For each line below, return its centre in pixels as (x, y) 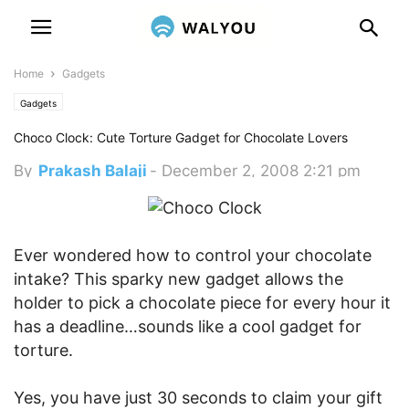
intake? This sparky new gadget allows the (178, 279)
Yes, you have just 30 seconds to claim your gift (198, 398)
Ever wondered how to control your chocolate (193, 255)
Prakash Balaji (93, 171)
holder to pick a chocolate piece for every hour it (202, 303)
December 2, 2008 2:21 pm (261, 171)
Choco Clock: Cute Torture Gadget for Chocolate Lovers (181, 137)
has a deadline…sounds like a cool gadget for (188, 326)
